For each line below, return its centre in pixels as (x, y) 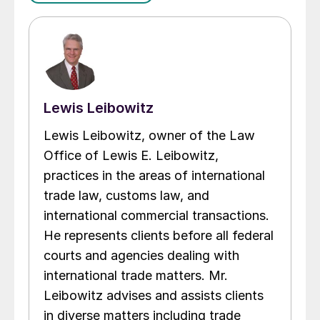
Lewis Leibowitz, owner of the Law (149, 136)
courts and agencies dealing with (141, 256)
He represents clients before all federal (159, 236)
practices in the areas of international (154, 176)
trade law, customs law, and (126, 196)
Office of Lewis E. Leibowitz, (131, 156)
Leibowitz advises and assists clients (154, 296)
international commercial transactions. (156, 216)
